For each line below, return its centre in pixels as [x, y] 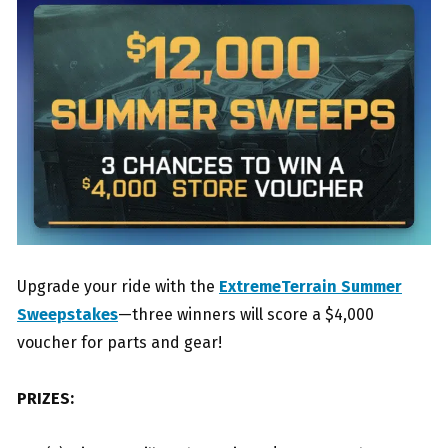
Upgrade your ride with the [118, 287]
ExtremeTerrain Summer [310, 287]
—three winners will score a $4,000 [246, 315]
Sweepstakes [67, 315]
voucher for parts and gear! [119, 343]
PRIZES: [45, 399]
